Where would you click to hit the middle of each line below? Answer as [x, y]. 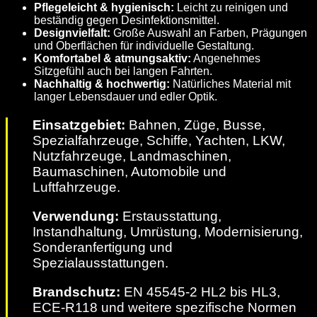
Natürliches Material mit [230, 84]
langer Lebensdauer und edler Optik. [126, 97]
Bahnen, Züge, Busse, [195, 125]
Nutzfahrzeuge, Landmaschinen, [132, 156]
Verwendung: [76, 216]
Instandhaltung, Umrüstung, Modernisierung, [168, 231]
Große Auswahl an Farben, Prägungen [209, 33]
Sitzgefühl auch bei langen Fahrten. [123, 71]
